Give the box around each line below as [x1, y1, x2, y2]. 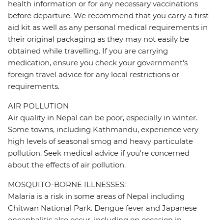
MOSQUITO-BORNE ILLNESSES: [8, 180, 126, 190]
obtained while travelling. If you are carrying [8, 46, 168, 56]
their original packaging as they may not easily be [8, 34, 189, 44]
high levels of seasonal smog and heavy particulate [8, 137, 193, 146]
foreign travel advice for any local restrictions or [8, 70, 179, 80]
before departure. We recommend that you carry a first [8, 11, 209, 21]
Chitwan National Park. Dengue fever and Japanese [8, 203, 197, 213]
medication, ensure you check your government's [8, 58, 188, 68]
